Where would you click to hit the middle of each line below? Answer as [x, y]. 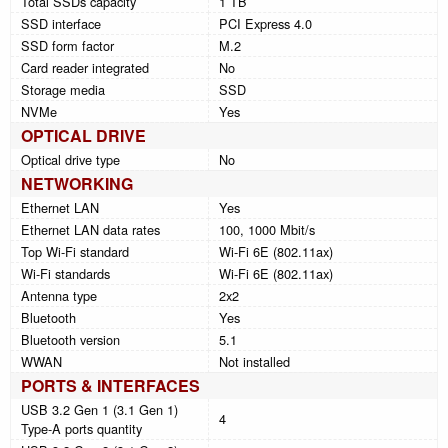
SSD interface [61, 23]
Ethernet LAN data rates [90, 229]
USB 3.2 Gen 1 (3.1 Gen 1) [99, 409]
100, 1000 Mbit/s [267, 229]
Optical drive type [70, 159]
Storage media [63, 89]
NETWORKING [77, 183]
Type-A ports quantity [81, 428]
